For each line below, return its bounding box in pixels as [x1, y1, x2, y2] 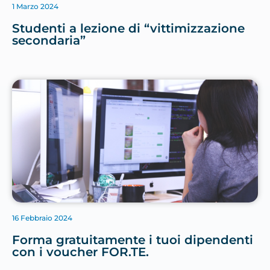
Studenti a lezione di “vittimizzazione [12, 21, 245, 36]
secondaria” [12, 33, 86, 48]
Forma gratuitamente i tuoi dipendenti [12, 233, 253, 248]
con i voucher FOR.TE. [12, 245, 149, 260]
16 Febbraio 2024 [12, 213, 72, 223]
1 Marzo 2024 [12, 2, 58, 11]
